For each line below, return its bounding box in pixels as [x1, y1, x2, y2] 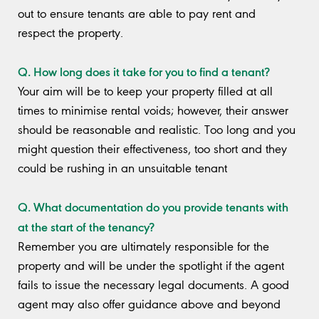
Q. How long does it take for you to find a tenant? [18, 62, 270, 80]
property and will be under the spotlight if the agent [18, 258, 284, 273]
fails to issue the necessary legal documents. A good [18, 277, 289, 292]
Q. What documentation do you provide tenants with [18, 197, 288, 215]
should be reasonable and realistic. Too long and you [18, 122, 296, 137]
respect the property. [18, 25, 123, 40]
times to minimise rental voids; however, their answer [18, 103, 288, 117]
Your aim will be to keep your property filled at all [18, 83, 273, 98]
